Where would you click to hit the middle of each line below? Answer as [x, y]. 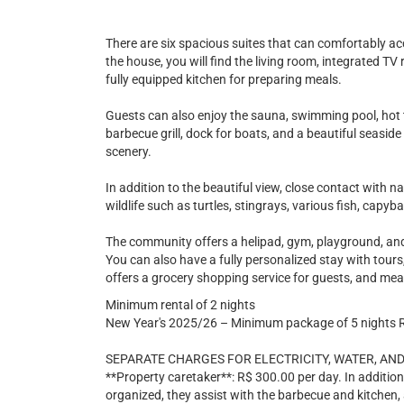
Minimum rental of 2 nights [180, 305]
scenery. [129, 151]
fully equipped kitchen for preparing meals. [224, 79]
